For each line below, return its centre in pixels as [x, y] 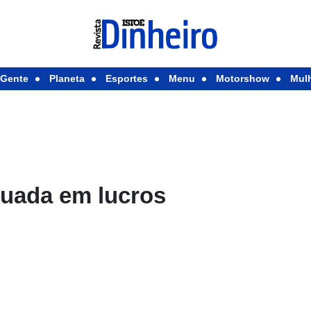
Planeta [67, 78]
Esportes [126, 78]
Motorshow [242, 78]
